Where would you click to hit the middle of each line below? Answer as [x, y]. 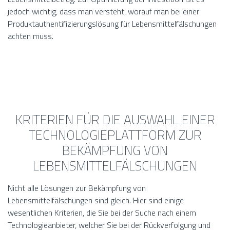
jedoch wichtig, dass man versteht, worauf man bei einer [103, 12]
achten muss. [31, 36]
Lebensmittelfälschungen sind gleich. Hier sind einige [96, 200]
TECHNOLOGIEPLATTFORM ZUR [115, 135]
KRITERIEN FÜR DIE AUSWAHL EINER [115, 120]
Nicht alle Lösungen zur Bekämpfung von [77, 188]
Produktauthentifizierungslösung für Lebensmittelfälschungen [112, 24]
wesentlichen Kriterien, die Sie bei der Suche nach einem [102, 213]
